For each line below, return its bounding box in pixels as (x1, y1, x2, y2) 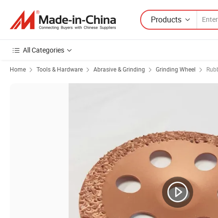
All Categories (23, 45, 64, 54)
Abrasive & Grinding (93, 65, 145, 73)
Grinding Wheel (156, 65, 196, 73)
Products (151, 14, 182, 25)
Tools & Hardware (36, 65, 83, 73)
